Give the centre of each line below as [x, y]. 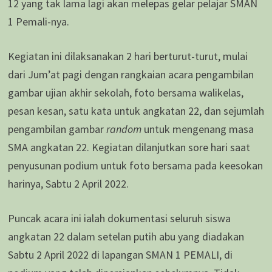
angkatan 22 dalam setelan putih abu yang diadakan [126, 237]
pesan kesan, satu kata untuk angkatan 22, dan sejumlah [136, 111]
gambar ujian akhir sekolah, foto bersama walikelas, [125, 93]
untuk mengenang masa [199, 129]
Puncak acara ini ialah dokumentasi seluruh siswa [119, 219]
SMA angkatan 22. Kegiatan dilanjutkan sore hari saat [129, 148]
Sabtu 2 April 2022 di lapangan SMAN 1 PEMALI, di [120, 255]
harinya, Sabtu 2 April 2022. [68, 184]
